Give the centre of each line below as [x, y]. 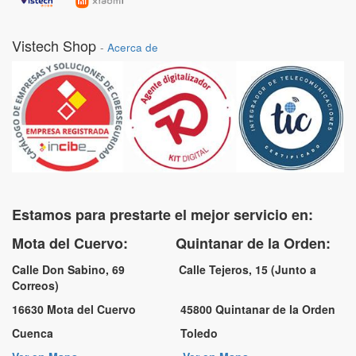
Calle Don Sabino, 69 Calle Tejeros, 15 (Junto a [164, 269]
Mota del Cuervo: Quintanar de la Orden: [171, 243]
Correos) [35, 285]
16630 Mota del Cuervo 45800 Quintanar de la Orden [174, 309]
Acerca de [133, 47]
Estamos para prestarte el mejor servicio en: [163, 215]
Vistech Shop [54, 45]
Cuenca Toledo [115, 333]
